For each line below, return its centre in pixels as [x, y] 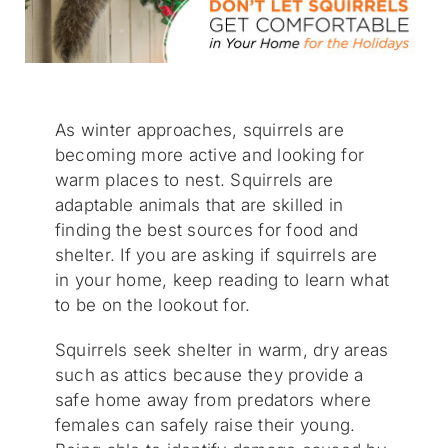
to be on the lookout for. [152, 304]
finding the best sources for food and [206, 229]
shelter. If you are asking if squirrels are [215, 254]
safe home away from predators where [212, 399]
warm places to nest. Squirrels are [194, 179]
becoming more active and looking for [209, 154]
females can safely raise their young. [205, 424]
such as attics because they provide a [209, 374]
